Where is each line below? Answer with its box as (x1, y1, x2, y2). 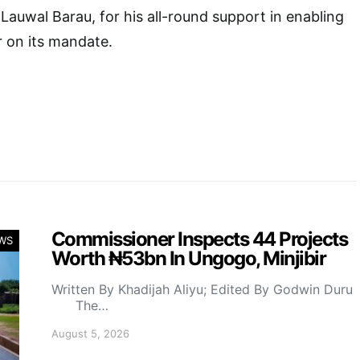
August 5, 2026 (51, 327, 129, 340)
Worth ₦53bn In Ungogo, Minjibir (51, 247, 326, 270)
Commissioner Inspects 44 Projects (51, 227, 348, 251)
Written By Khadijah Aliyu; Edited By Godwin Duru (51, 281, 353, 297)
